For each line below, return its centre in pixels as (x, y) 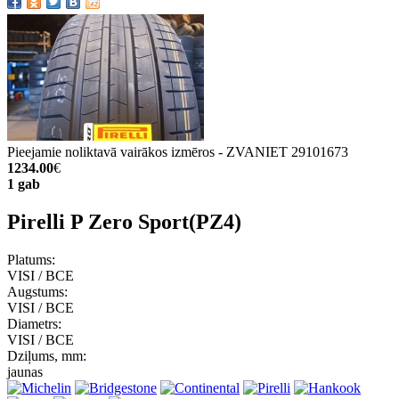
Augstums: (37, 291)
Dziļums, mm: (47, 355)
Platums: (31, 259)
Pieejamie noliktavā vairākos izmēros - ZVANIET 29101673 (178, 151)
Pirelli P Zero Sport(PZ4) (124, 221)
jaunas (25, 371)
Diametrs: (34, 323)
